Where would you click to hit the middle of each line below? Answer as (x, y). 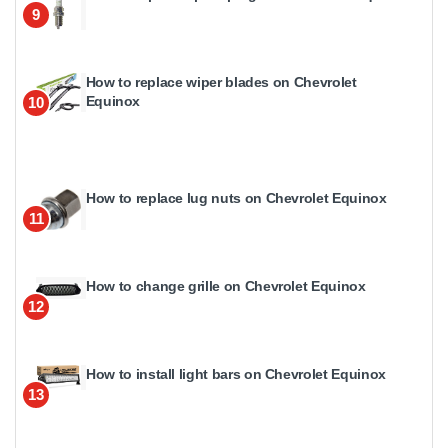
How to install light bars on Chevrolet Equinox (236, 374)
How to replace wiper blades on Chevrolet (221, 82)
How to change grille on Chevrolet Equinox (226, 286)
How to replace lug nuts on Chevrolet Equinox (236, 198)
